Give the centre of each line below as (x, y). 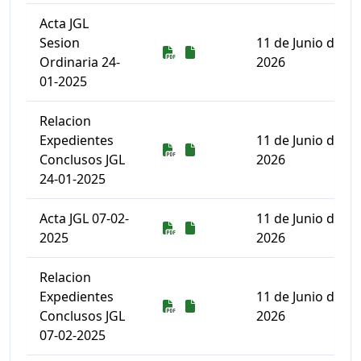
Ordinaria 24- (80, 62)
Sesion (60, 43)
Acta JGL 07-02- (84, 218)
